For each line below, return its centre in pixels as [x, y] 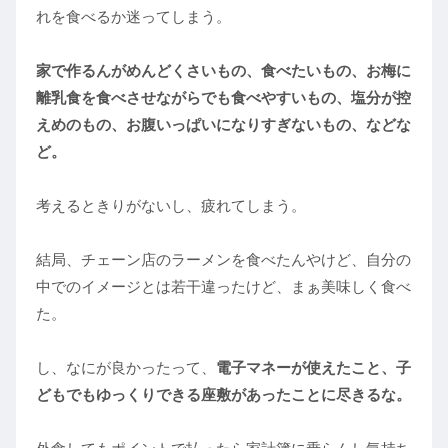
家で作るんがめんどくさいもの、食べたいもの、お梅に [223, 71]
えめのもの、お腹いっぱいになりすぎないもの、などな [223, 125]
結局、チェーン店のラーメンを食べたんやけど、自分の [223, 260]
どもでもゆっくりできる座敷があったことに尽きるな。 [223, 395]
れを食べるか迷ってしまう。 [133, 17]
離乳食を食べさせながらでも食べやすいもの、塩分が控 [223, 98]
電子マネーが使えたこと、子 [313, 368]
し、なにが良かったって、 [126, 368]
